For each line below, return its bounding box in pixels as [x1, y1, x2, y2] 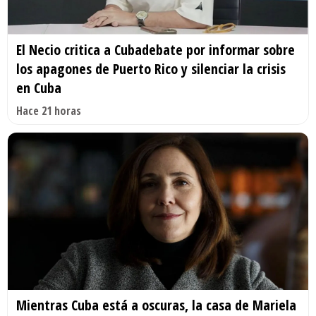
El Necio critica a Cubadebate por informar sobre [16, 39, 295, 59]
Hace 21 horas [16, 102, 81, 119]
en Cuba [16, 78, 61, 97]
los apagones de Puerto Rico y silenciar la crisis [16, 59, 286, 78]
